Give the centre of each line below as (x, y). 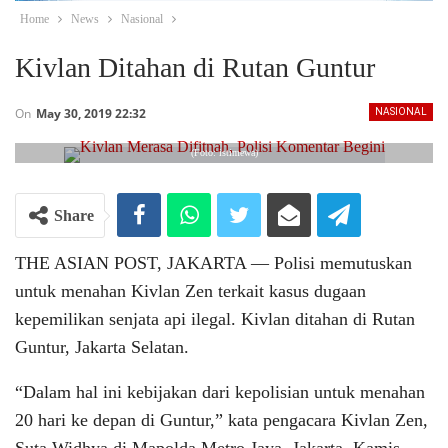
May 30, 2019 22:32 (91, 113)
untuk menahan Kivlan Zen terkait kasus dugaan (190, 291)
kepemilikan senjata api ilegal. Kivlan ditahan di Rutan (215, 319)
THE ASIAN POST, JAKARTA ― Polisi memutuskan (213, 263)
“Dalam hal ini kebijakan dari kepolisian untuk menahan (220, 392)
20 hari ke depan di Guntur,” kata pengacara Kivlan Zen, (221, 420)
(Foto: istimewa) (224, 152)
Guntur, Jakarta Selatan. (102, 347)
